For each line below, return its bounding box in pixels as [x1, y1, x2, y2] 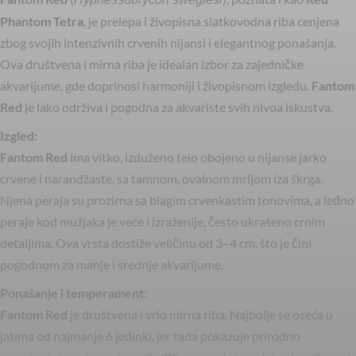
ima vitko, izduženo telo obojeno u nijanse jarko [68, 149, 327, 164]
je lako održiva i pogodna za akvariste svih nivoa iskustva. [22, 99, 333, 114]
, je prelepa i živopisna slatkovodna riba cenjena [83, 13, 339, 29]
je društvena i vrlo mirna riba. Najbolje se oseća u [68, 306, 333, 322]
